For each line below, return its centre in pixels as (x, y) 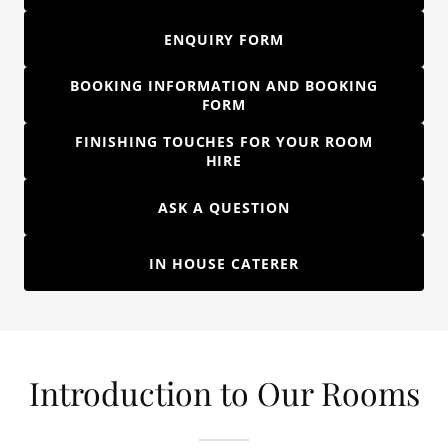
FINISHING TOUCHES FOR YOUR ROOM (224, 141)
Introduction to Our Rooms (224, 392)
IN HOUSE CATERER (224, 263)
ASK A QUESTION (224, 207)
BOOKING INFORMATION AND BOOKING (224, 85)
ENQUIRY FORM (224, 39)
